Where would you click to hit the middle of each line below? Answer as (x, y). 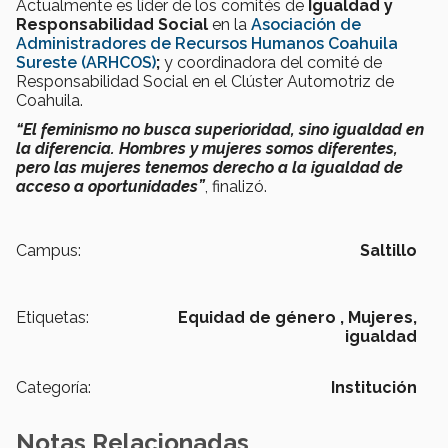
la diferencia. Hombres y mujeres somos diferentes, (207, 149)
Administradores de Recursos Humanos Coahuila (207, 44)
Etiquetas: (52, 318)
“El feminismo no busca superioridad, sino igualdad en (220, 130)
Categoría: (53, 388)
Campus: (48, 251)
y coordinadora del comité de (273, 63)
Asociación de (306, 25)
